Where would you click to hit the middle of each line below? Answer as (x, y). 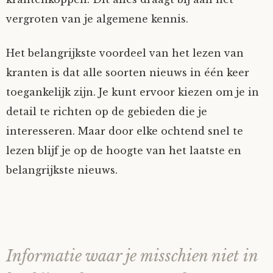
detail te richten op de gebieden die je (107, 112)
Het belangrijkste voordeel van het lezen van (125, 53)
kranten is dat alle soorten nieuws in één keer (128, 73)
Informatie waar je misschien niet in (132, 256)
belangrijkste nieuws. (62, 170)
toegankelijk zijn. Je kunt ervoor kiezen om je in (133, 92)
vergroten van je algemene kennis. (97, 19)
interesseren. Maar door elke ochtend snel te (125, 131)
